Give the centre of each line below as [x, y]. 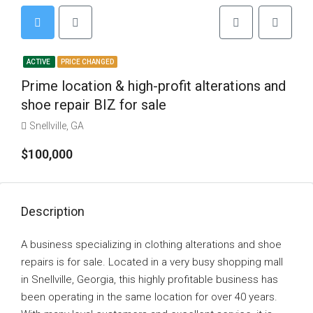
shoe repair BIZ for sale [94, 105]
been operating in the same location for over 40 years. [149, 297]
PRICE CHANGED [87, 62]
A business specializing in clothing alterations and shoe [151, 245]
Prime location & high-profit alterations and [153, 86]
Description [53, 211]
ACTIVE [39, 62]
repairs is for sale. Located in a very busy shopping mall [152, 262]
